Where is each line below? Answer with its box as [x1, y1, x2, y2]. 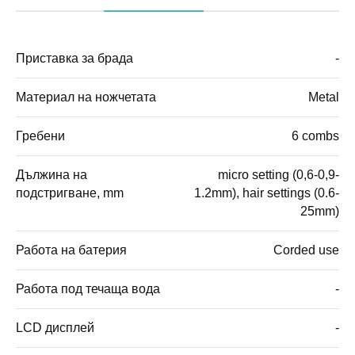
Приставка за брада [16, 51, 133, 65]
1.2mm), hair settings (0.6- [194, 185, 339, 200]
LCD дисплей [16, 320, 94, 334]
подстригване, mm [16, 185, 124, 200]
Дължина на [16, 167, 87, 181]
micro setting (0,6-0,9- [218, 167, 339, 181]
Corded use [273, 242, 339, 257]
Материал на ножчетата [16, 90, 156, 104]
